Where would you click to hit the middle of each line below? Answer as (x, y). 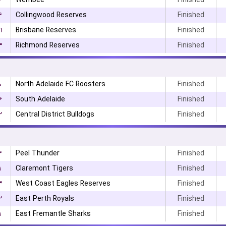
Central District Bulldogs (55, 115)
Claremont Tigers (44, 168)
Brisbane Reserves (46, 30)
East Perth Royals (45, 199)
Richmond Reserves (47, 45)
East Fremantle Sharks (53, 214)
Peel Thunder (37, 153)
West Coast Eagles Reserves (63, 184)
